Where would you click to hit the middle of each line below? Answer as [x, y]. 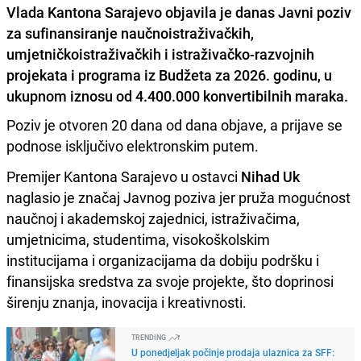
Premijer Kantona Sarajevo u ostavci [124, 176]
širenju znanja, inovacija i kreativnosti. [127, 302]
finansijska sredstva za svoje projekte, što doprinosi [170, 281]
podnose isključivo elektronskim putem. [133, 145]
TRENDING [149, 337]
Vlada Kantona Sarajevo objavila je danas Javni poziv [179, 12]
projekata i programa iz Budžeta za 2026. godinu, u [169, 75]
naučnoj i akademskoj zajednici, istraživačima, [153, 218]
